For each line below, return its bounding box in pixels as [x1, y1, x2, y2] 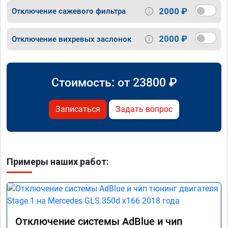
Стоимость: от [51, 75, 133, 90]
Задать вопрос [116, 104, 173, 114]
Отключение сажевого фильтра [12, 7, 126, 16]
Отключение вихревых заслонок [12, 34, 131, 44]
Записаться [55, 104, 100, 114]
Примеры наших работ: [7, 156, 109, 167]
